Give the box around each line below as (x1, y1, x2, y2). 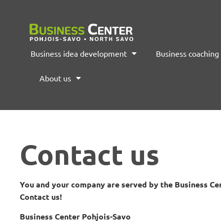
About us (39, 73, 71, 83)
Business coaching (155, 48, 219, 59)
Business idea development (30, 48, 127, 59)
